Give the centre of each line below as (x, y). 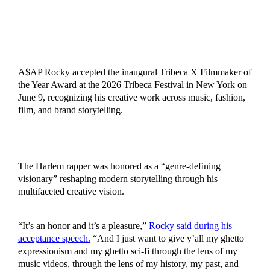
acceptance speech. (54, 239)
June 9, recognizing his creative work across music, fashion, (131, 98)
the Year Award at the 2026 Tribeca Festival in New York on (132, 85)
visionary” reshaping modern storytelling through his (118, 179)
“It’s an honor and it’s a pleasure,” (83, 226)
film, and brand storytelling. (70, 110)
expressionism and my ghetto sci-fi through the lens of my (127, 251)
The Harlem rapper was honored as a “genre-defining (119, 166)
